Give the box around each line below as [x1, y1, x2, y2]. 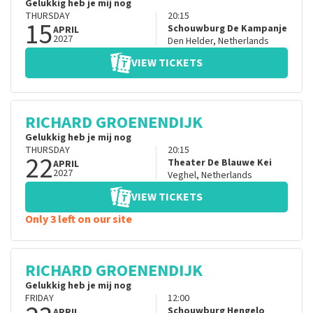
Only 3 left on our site [25, 212, 132, 228]
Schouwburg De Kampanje [167, 22, 287, 36]
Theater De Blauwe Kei [167, 156, 272, 170]
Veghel [167, 168, 196, 183]
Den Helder [167, 34, 213, 49]
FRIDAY [25, 291, 54, 306]
